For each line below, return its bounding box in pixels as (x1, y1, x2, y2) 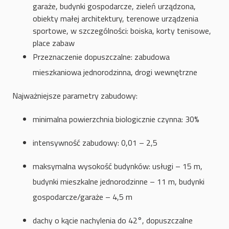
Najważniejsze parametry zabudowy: (12, 89, 138, 102)
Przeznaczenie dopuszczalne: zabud (33, 51, 155, 63)
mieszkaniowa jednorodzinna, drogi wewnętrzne (33, 66, 197, 79)
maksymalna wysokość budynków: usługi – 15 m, (33, 160, 202, 173)
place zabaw (33, 37, 75, 50)
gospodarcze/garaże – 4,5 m (33, 191, 132, 203)
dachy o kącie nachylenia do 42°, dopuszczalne (33, 214, 193, 227)
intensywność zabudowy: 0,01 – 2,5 (33, 136, 157, 149)
